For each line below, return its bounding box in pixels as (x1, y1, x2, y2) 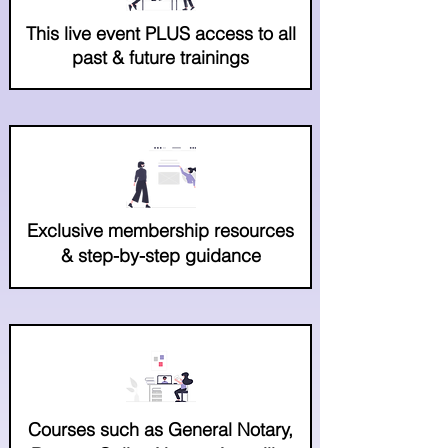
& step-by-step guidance (60, 243, 261, 267)
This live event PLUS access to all (25, 21, 296, 45)
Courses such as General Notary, (28, 417, 293, 441)
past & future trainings (72, 45, 249, 69)
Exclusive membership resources (27, 218, 294, 242)
